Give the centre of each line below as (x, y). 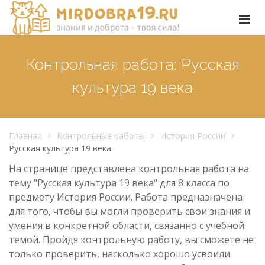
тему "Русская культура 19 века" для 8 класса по (119, 182)
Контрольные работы (101, 136)
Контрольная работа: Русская (132, 64)
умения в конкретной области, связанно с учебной (127, 225)
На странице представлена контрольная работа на (129, 168)
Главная (25, 136)
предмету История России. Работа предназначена (126, 197)
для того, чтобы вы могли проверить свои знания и (130, 211)
